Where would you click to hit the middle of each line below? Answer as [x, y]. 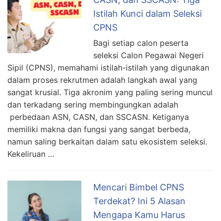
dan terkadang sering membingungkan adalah [93, 104]
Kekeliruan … [31, 154]
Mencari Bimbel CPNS [139, 187]
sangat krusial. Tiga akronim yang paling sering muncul [110, 92]
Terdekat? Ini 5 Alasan [139, 201]
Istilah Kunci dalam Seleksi [147, 13]
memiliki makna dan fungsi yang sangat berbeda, [99, 129]
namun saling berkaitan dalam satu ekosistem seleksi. [107, 141]
